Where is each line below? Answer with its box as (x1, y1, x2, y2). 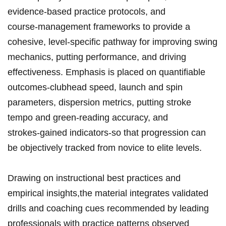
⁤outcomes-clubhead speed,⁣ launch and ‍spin (8, 82, 183, 93)
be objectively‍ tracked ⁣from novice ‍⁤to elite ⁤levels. (8, 143, 202, 153)
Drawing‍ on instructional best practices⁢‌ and (8, 173, 181, 184)
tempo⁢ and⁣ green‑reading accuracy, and (8, 112, 168, 123)
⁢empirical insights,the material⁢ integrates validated (8, 188, 208, 199)
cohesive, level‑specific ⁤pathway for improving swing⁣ (8, 37, 217, 47)
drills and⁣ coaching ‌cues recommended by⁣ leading (8, 203, 209, 214)
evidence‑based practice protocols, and (8, 7, 165, 17)
